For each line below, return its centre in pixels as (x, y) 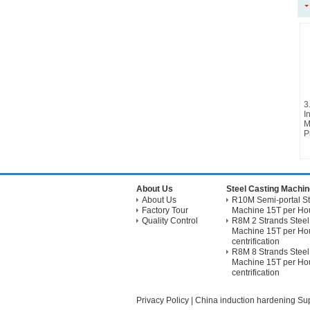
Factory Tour (165, 210)
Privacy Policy (163, 300)
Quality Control (170, 221)
